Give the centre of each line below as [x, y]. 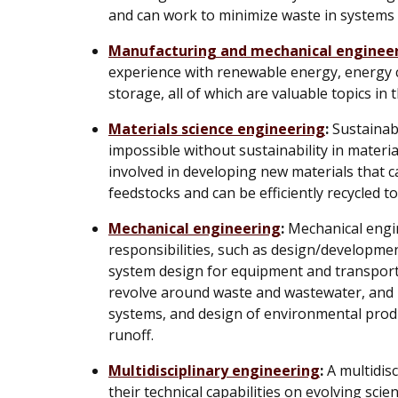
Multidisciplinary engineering [214, 370]
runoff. [131, 334]
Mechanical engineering [195, 228]
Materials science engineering [217, 128]
